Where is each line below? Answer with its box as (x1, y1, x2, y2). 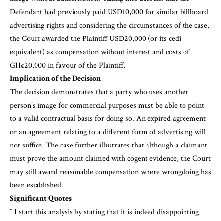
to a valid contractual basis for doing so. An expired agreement (10, 113, 206, 124)
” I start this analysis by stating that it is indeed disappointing (10, 207, 199, 218)
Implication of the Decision (10, 74, 101, 84)
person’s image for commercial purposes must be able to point (10, 100, 204, 111)
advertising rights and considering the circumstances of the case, (10, 20, 209, 31)
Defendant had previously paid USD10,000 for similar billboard (10, 7, 208, 18)
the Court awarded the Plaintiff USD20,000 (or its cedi (10, 34, 181, 44)
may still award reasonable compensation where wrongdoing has (10, 167, 211, 178)
